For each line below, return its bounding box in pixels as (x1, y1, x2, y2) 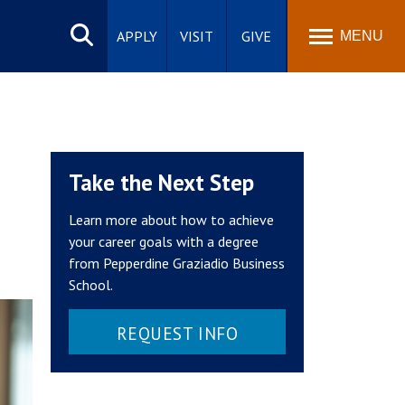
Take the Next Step (69, 168, 254, 197)
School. (69, 276, 113, 294)
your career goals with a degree (69, 232, 259, 250)
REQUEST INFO (116, 322, 239, 345)
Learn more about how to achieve (69, 211, 274, 229)
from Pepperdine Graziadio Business (69, 254, 285, 272)
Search (63, 14, 100, 27)
